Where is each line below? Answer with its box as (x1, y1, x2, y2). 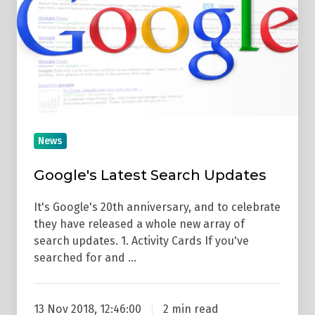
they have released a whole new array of (34, 217, 245, 231)
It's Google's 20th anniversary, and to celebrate (34, 200, 281, 214)
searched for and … (34, 251, 136, 265)
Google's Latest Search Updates (34, 167, 266, 184)
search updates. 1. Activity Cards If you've (34, 234, 249, 248)
